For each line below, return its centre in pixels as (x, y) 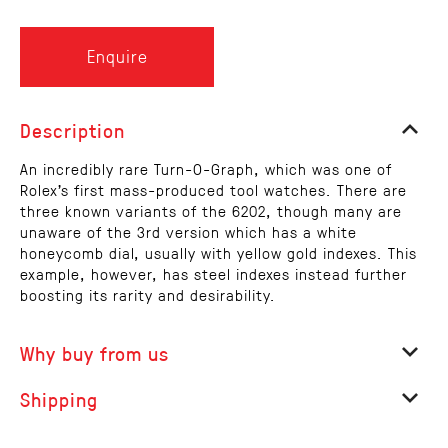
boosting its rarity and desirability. (148, 294)
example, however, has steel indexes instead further (213, 273)
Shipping (59, 398)
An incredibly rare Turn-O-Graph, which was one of (206, 168)
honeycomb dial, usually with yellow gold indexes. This (218, 252)
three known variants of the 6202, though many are (211, 210)
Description (72, 129)
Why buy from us (94, 352)
